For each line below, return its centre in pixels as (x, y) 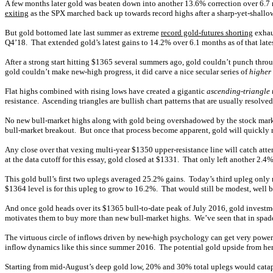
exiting (17, 13)
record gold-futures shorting (207, 33)
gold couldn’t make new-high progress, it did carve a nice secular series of (127, 72)
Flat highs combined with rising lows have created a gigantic (106, 91)
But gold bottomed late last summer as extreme (83, 33)
